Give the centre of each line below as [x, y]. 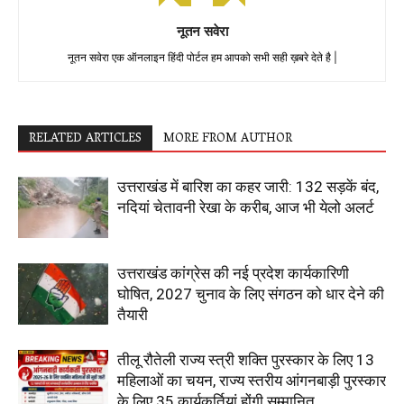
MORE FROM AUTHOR [228, 139]
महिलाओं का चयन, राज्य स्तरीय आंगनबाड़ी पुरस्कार [252, 380]
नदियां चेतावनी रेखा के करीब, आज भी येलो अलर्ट [246, 207]
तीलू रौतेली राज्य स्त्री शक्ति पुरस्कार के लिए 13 [246, 359]
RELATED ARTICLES [85, 139]
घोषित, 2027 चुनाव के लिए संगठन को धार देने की [251, 294]
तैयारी [133, 314]
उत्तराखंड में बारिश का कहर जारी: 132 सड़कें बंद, [248, 186]
